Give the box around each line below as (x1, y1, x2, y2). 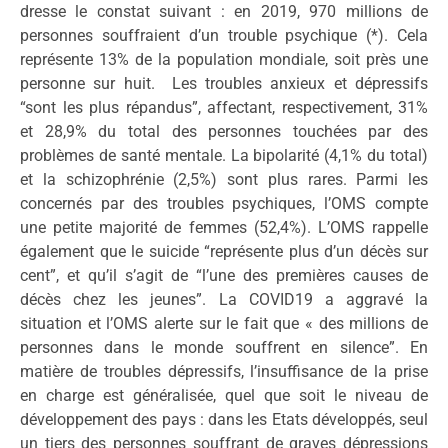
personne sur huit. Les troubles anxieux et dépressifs (20, 74, 428, 94)
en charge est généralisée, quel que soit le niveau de (20, 386, 428, 406)
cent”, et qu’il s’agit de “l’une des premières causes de (20, 266, 428, 286)
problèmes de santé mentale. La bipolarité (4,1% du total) (20, 146, 428, 166)
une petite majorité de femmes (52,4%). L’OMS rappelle (20, 218, 428, 238)
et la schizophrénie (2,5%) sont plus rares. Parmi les (20, 170, 428, 190)
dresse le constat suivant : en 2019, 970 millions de (20, 2, 428, 22)
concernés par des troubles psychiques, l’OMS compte (20, 194, 428, 214)
